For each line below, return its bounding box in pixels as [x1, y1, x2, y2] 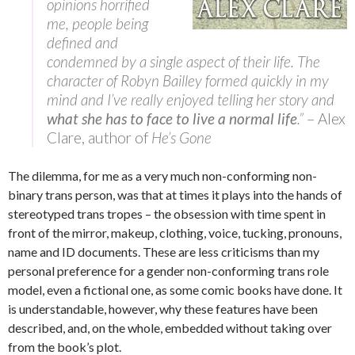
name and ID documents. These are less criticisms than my [8, 244, 319, 259]
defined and [47, 33, 118, 52]
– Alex [307, 109, 345, 128]
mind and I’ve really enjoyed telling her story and [47, 90, 334, 109]
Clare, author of [47, 128, 148, 147]
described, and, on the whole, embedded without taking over [8, 320, 332, 335]
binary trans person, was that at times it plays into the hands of [8, 187, 342, 202]
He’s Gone [148, 128, 212, 147]
